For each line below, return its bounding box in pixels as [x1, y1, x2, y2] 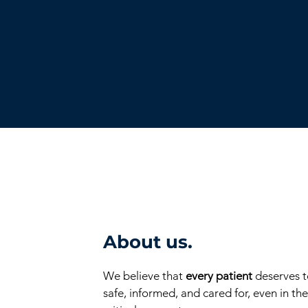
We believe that [103, 269, 186, 283]
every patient [186, 269, 252, 283]
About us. [103, 231, 192, 253]
